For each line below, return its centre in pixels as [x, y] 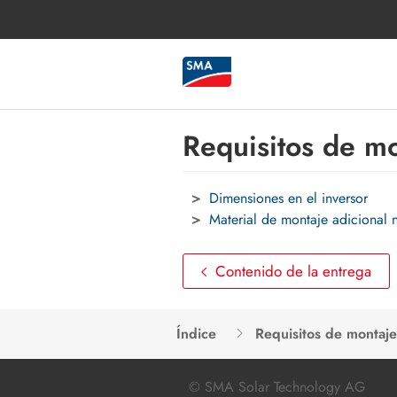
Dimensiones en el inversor [288, 198]
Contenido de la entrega [293, 271]
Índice [196, 334]
